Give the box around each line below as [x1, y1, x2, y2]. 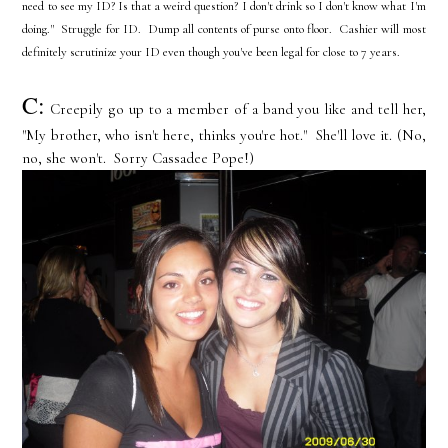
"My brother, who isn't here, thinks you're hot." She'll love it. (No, [22, 126, 426, 145]
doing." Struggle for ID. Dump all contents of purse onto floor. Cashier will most [22, 21, 426, 38]
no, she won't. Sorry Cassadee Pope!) [22, 149, 255, 168]
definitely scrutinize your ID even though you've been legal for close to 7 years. [22, 44, 401, 61]
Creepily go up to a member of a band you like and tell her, [45, 100, 426, 119]
